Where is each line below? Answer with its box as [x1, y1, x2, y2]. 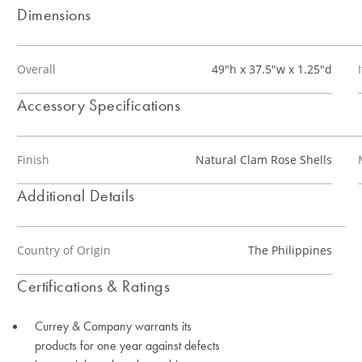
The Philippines [247, 242, 332, 258]
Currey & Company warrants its [35, 318, 192, 335]
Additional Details [17, 185, 135, 206]
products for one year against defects [35, 337, 221, 354]
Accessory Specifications [17, 95, 180, 116]
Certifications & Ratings [17, 276, 170, 297]
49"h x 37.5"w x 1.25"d [211, 61, 332, 77]
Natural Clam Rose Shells [195, 152, 332, 167]
